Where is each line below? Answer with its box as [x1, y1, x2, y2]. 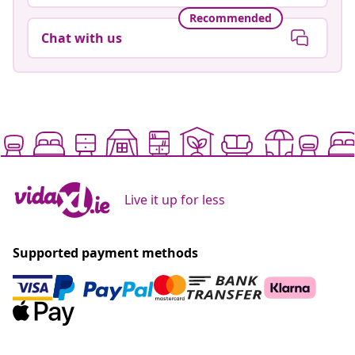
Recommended [189, 10, 272, 26]
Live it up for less [124, 190, 225, 208]
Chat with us [41, 29, 122, 47]
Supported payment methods [13, 243, 198, 261]
